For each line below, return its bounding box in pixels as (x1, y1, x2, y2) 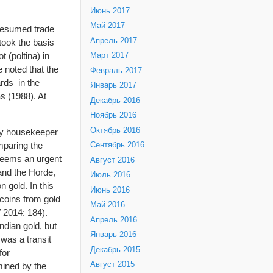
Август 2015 (90, 260, 135, 269)
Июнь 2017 (90, 6, 130, 15)
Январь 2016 (90, 230, 136, 239)
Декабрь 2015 (90, 245, 140, 254)
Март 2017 (90, 51, 129, 60)
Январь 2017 (90, 81, 136, 90)
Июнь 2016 (90, 185, 130, 194)
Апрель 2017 (90, 36, 137, 45)
